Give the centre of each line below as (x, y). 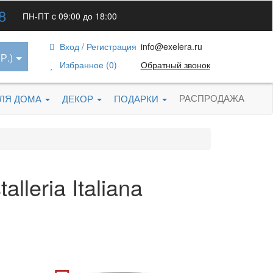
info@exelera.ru (171, 46)
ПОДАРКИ (137, 98)
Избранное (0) (89, 65)
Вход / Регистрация (97, 46)
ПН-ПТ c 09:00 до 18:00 (69, 16)
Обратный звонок (175, 65)
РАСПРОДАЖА (212, 98)
